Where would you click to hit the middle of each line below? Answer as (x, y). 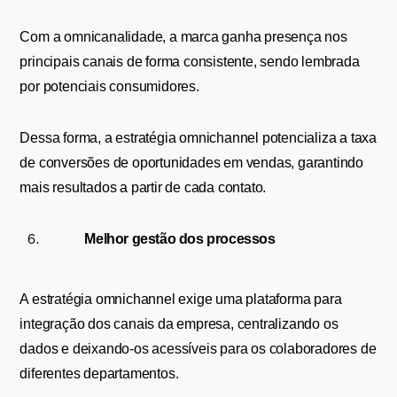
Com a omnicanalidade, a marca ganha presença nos (183, 37)
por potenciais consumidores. (109, 86)
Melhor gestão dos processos (180, 239)
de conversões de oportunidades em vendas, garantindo (192, 163)
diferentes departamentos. (99, 374)
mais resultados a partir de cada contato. (143, 187)
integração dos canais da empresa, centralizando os (179, 324)
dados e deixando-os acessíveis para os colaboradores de (198, 349)
